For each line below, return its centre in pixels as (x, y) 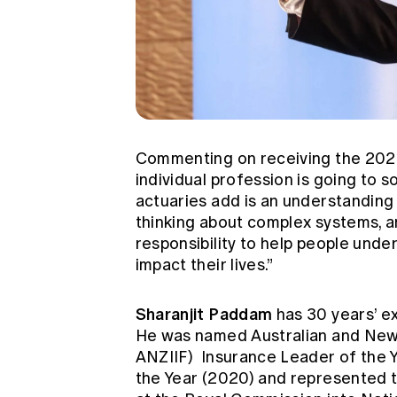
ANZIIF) (166, 358)
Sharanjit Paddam (204, 315)
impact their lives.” (204, 265)
